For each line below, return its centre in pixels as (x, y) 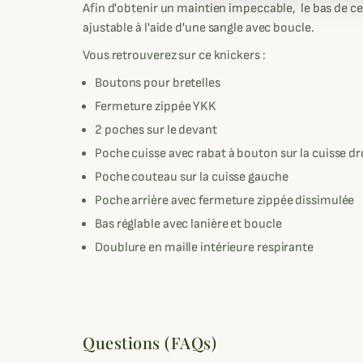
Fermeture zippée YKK (156, 107)
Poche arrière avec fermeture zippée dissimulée (225, 201)
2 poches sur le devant (156, 130)
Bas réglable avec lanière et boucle (188, 224)
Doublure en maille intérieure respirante (204, 248)
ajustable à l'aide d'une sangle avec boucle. (199, 28)
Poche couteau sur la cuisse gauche (192, 177)
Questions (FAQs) (149, 343)
